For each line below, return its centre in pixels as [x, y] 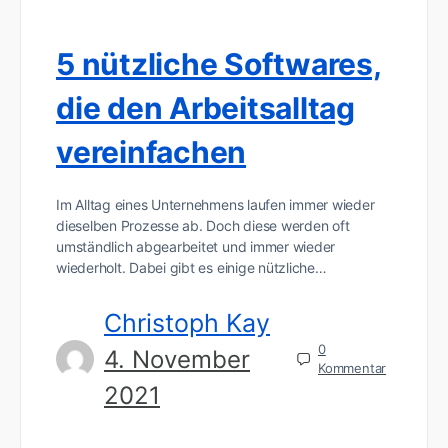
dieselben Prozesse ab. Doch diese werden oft [203, 225]
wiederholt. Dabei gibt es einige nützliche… [191, 267]
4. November [177, 359]
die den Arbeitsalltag [205, 107]
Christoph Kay [187, 322]
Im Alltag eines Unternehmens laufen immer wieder [215, 204]
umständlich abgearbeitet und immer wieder [196, 246]
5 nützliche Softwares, [219, 63]
